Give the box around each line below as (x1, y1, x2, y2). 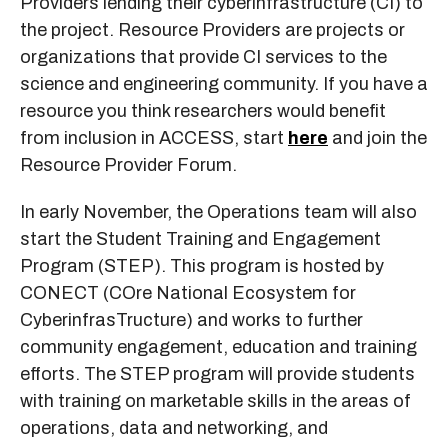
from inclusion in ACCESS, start (20, 127, 288, 148)
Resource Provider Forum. (20, 154, 241, 175)
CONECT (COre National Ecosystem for (20, 282, 356, 303)
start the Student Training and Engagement (20, 228, 381, 249)
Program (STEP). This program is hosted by (20, 255, 384, 276)
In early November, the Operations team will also (20, 201, 417, 222)
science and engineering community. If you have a (20, 73, 428, 94)
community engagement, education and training (20, 336, 417, 357)
